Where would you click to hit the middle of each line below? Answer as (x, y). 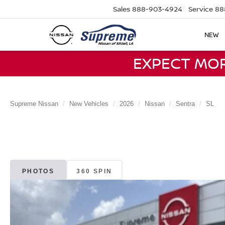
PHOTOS (38, 171)
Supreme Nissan (34, 104)
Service (201, 9)
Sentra (185, 104)
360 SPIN (94, 171)
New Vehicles (89, 104)
